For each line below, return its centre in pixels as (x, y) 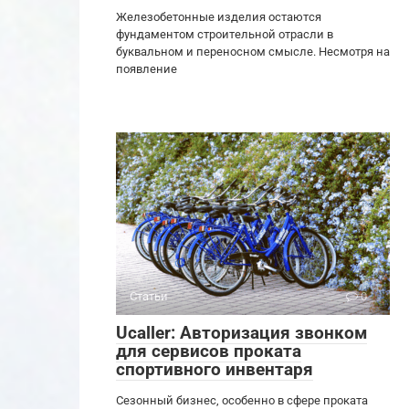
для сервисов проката (209, 351)
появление (147, 69)
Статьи (149, 297)
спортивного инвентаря (215, 370)
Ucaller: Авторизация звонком (241, 333)
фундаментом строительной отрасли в (225, 35)
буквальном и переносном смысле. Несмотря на (253, 52)
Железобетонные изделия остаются (219, 17)
